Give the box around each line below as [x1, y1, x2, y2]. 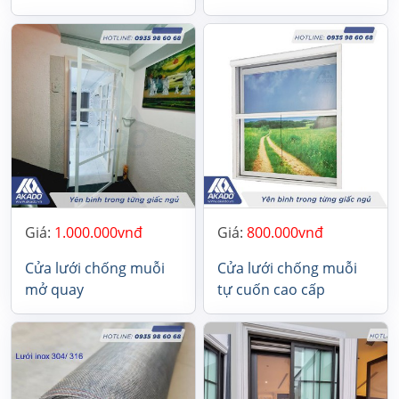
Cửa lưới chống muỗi [25, 257, 165, 278]
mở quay [25, 279, 84, 299]
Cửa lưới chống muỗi [217, 257, 357, 278]
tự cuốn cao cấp [217, 279, 325, 299]
